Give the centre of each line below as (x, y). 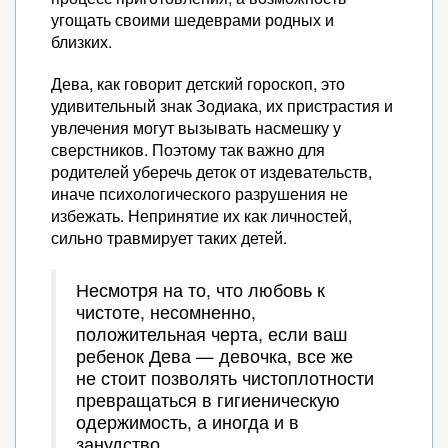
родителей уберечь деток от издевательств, (211, 171)
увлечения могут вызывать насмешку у (196, 127)
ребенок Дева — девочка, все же (214, 355)
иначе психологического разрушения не (199, 193)
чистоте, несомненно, (166, 311)
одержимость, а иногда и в (187, 421)
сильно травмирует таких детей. (169, 237)
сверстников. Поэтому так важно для (188, 149)
